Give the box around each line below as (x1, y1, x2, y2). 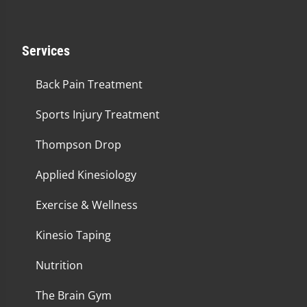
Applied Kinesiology (36, 167, 136, 182)
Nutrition (36, 258, 83, 273)
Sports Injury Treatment (36, 107, 160, 122)
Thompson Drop (36, 137, 121, 152)
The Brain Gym (36, 288, 112, 303)
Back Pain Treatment (36, 77, 143, 92)
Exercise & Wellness (36, 197, 138, 212)
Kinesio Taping (36, 228, 111, 243)
